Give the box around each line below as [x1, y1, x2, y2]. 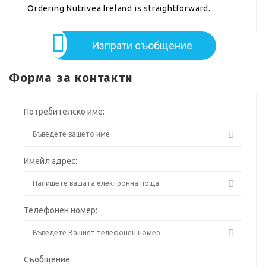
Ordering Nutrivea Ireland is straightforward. [27, 3, 211, 13]
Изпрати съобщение [91, 39, 192, 52]
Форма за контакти [9, 70, 133, 85]
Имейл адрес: [24, 156, 77, 166]
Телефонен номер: [24, 205, 97, 215]
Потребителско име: [24, 106, 104, 116]
